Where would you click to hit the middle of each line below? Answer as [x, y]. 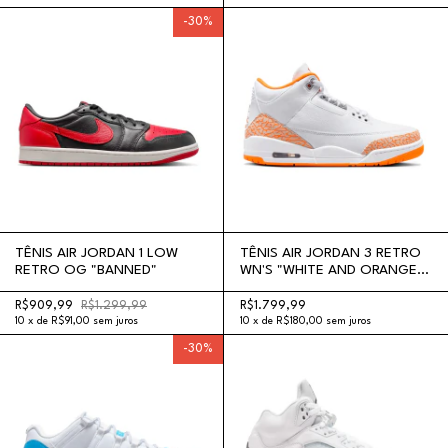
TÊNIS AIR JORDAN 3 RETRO [330, 253]
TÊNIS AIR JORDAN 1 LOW [96, 253]
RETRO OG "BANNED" [86, 270]
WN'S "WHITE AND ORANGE [328, 270]
